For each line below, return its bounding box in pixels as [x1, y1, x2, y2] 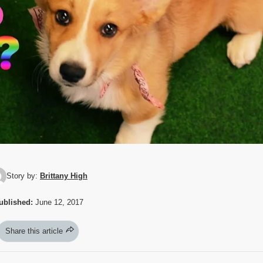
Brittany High [40, 171, 87, 180]
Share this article [5, 226, 63, 235]
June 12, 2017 [32, 197, 83, 207]
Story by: [6, 171, 40, 180]
